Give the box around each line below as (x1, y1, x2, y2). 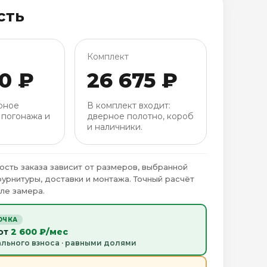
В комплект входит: (86, 100, 170, 111)
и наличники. (86, 122, 142, 132)
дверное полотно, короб (86, 111, 194, 122)
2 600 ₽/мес (11, 226, 69, 237)
